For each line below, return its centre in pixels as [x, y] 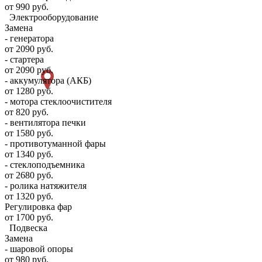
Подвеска [28, 228]
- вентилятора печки [45, 123]
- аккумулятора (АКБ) [48, 80]
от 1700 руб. [29, 217]
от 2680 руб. [29, 175]
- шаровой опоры [39, 249]
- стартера [24, 59]
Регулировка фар [38, 207]
